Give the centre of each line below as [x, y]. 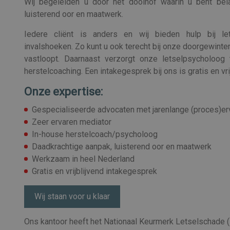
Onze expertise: [63, 91]
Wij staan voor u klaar [72, 196]
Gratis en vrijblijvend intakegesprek [94, 171]
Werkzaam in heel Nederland [83, 159]
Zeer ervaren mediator [72, 122]
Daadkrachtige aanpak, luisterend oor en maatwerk [122, 146]
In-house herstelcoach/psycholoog [95, 134]
